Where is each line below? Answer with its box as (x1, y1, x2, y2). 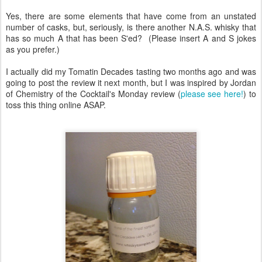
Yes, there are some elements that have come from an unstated (6, 9, 256, 22)
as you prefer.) (6, 43, 60, 55)
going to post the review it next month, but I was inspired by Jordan (6, 76, 256, 88)
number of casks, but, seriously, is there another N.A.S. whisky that (6, 20, 256, 33)
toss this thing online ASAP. (6, 98, 106, 111)
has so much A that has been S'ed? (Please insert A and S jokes (6, 32, 256, 44)
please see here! (180, 87, 244, 99)
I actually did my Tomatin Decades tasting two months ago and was (6, 65, 256, 77)
